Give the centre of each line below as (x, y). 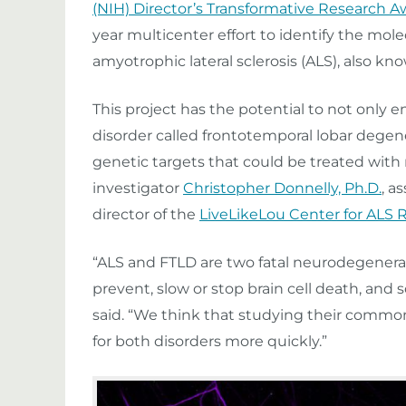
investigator (138, 188)
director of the (146, 214)
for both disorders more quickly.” (210, 341)
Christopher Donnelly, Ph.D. (282, 188)
